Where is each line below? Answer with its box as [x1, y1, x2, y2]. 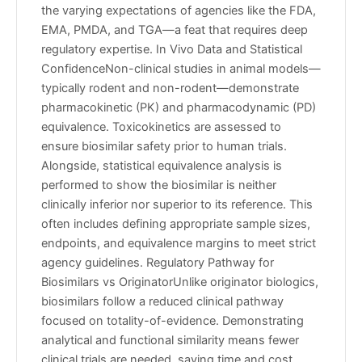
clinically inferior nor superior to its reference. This [41, 197, 313, 213]
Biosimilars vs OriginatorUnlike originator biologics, [41, 275, 318, 290]
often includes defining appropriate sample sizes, [41, 217, 310, 232]
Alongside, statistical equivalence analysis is [41, 158, 282, 174]
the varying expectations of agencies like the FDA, [41, 3, 316, 19]
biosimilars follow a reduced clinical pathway [41, 294, 284, 309]
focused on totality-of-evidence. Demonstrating [41, 314, 304, 329]
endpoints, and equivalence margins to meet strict [41, 236, 316, 251]
